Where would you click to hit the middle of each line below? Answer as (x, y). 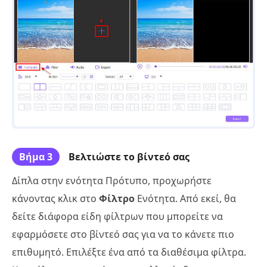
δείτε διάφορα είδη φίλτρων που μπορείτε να (117, 217)
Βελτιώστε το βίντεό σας (129, 157)
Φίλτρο (118, 199)
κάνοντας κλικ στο (55, 199)
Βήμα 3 (36, 157)
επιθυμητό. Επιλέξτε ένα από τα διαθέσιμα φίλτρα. (129, 252)
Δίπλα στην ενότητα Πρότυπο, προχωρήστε (112, 181)
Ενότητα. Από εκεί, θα (187, 199)
